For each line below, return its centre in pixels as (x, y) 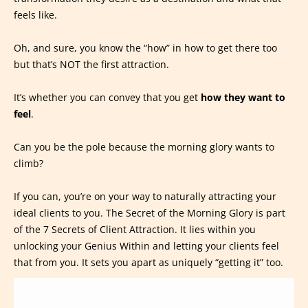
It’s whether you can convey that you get (107, 98)
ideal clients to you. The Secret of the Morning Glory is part (150, 213)
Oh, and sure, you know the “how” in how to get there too (145, 48)
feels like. (35, 15)
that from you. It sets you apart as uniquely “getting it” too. (148, 263)
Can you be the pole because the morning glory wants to (144, 147)
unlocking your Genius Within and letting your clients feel (146, 246)
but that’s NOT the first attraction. (91, 65)
